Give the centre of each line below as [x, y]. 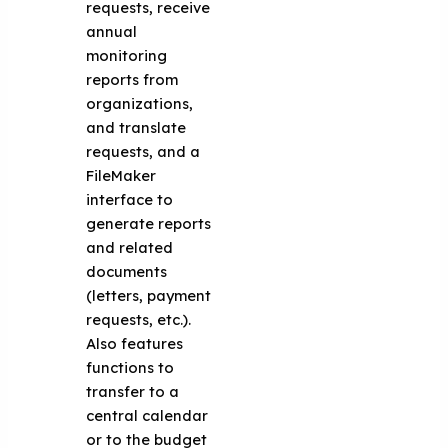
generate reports [149, 223]
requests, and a [143, 151]
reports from [132, 79]
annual [112, 31]
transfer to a [133, 391]
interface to [130, 199]
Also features [135, 343]
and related [130, 247]
